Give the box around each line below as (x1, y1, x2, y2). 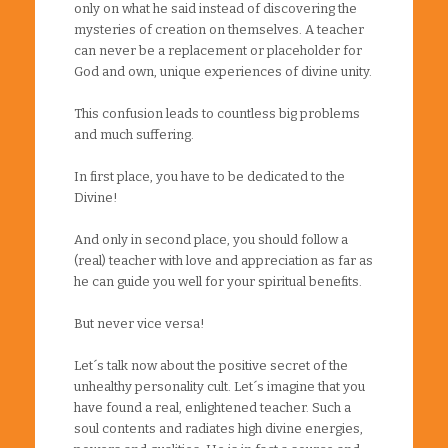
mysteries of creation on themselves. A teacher (74, 21, 364, 37)
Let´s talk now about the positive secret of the (74, 357, 348, 373)
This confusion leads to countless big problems (74, 105, 360, 121)
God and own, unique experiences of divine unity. (74, 63, 372, 79)
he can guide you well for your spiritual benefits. (74, 273, 362, 289)
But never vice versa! (74, 315, 205, 331)
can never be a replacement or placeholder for (74, 42, 362, 58)
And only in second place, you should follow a (74, 231, 348, 247)
